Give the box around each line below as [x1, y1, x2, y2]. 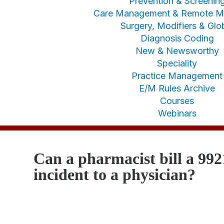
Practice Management [131, 70, 222, 81]
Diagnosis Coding [140, 33, 214, 43]
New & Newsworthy [135, 45, 219, 56]
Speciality [157, 58, 197, 68]
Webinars [157, 108, 196, 118]
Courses [160, 95, 194, 106]
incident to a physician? [33, 165, 196, 183]
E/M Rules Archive [139, 83, 215, 93]
